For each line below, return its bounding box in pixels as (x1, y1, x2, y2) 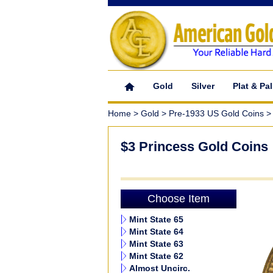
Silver (191, 81, 214, 91)
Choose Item (147, 193, 210, 205)
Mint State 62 (129, 251, 183, 261)
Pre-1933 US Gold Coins (169, 108, 264, 118)
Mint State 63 (129, 239, 183, 249)
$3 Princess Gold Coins (121, 139, 268, 154)
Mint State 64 (129, 227, 183, 236)
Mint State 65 (129, 214, 183, 224)
